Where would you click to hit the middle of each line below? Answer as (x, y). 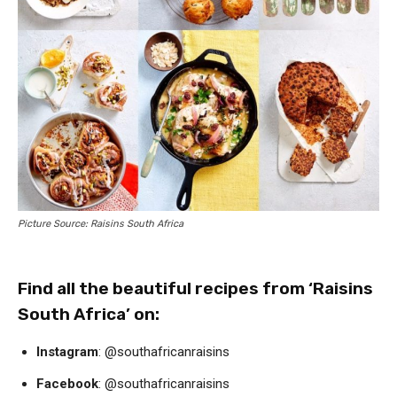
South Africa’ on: (89, 315)
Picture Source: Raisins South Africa (101, 224)
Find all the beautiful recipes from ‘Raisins (195, 289)
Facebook (67, 384)
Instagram (67, 352)
